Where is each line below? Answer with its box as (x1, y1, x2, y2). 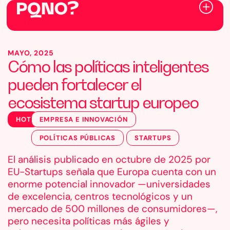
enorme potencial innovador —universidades (8, 178, 210, 190)
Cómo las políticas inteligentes (8, 56, 208, 76)
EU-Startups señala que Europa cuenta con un (8, 165, 216, 178)
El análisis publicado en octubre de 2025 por (8, 153, 210, 166)
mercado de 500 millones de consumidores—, (8, 202, 217, 215)
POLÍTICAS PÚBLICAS (39, 133, 116, 142)
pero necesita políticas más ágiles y (8, 215, 169, 227)
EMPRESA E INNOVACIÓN (39, 115, 128, 124)
